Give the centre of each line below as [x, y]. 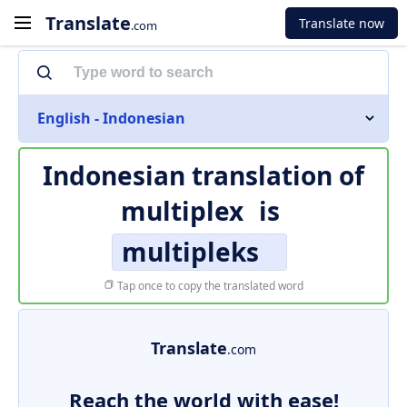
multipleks [190, 252]
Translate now [342, 23]
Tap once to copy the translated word [209, 286]
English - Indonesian [111, 118]
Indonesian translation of [203, 175]
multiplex [182, 211]
